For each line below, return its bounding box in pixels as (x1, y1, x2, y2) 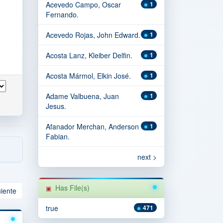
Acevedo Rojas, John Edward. (46, 30, 140, 40)
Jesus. (46, 101, 66, 111)
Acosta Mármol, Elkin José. (46, 71, 131, 81)
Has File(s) (55, 183, 90, 193)
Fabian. (46, 131, 70, 141)
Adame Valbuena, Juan (46, 91, 119, 101)
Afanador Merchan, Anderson (46, 121, 139, 131)
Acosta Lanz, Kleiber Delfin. (46, 50, 132, 60)
